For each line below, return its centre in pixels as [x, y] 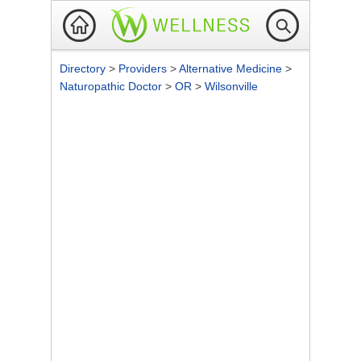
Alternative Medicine [232, 68]
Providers [144, 68]
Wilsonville [231, 86]
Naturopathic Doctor [112, 86]
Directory [84, 68]
